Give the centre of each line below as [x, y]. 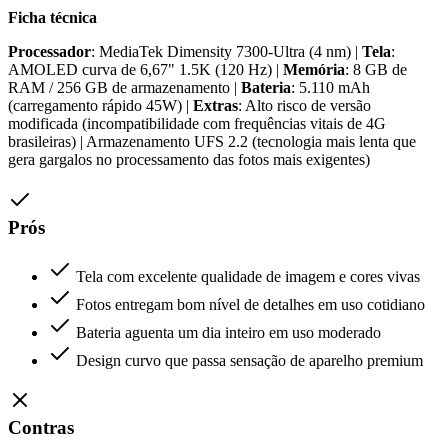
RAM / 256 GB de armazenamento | [124, 88]
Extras [215, 106]
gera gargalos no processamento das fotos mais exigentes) [189, 160]
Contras [41, 428]
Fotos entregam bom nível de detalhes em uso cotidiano [250, 304]
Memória [314, 70]
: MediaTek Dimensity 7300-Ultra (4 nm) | [226, 52]
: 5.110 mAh [330, 88]
